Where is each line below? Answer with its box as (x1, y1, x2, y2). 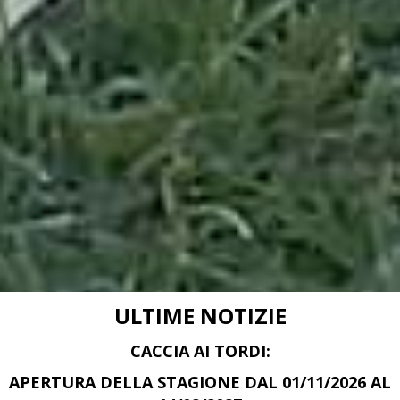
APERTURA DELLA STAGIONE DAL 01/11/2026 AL (9, 371, 391, 394)
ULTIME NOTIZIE (113, 301, 287, 331)
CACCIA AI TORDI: (129, 340, 271, 362)
